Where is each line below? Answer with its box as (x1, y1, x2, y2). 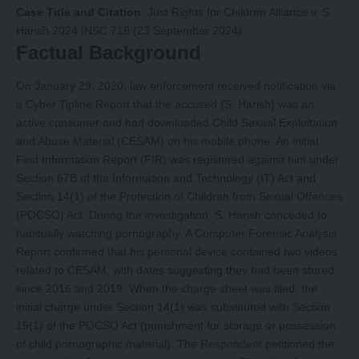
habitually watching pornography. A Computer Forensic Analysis (16, 226, 337, 240)
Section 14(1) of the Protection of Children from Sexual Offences (16, 189, 342, 203)
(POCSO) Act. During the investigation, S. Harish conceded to (16, 208, 327, 221)
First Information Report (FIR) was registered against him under (16, 152, 339, 166)
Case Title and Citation (16, 6, 141, 19)
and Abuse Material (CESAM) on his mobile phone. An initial (16, 134, 318, 147)
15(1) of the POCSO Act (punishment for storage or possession (16, 318, 336, 332)
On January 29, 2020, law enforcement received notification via (16, 79, 336, 92)
